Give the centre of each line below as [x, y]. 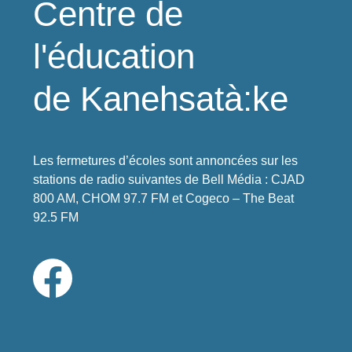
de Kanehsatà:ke [161, 99]
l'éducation [114, 56]
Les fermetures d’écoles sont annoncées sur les [166, 161]
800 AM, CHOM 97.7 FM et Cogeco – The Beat [164, 198]
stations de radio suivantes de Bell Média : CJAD [169, 180]
